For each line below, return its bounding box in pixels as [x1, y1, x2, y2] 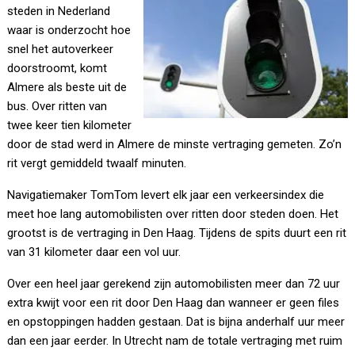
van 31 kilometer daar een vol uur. [7, 245, 181, 260]
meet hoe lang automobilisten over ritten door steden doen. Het [7, 207, 339, 222]
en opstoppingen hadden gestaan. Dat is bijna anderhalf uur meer [7, 315, 345, 330]
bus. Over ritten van [7, 99, 108, 114]
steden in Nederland [7, 4, 111, 19]
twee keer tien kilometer [7, 118, 132, 133]
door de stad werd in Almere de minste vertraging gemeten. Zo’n [7, 137, 342, 152]
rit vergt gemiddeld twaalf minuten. [7, 156, 187, 171]
